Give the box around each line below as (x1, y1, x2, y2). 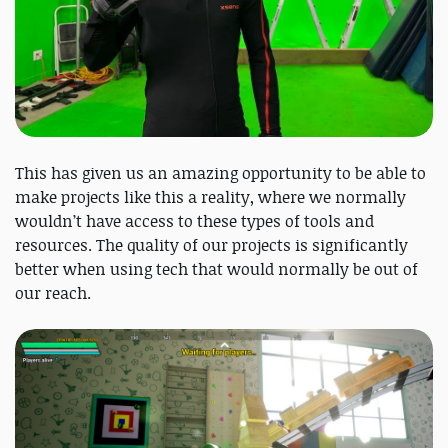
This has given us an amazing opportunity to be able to (15, 161, 426, 184)
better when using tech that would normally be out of (15, 257, 418, 280)
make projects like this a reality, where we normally (15, 185, 406, 208)
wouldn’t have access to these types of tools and (15, 209, 374, 232)
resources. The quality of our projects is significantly (15, 233, 408, 256)
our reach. (15, 281, 91, 304)
